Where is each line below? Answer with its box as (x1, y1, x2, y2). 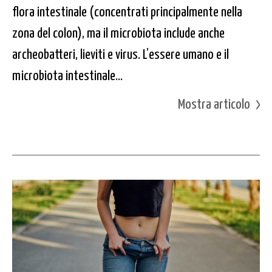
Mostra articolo (178, 93, 250, 112)
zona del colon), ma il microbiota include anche (12, 22, 225, 41)
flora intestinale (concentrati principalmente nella (12, 1, 242, 19)
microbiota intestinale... (12, 65, 123, 83)
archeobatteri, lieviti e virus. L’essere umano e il (12, 44, 229, 62)
